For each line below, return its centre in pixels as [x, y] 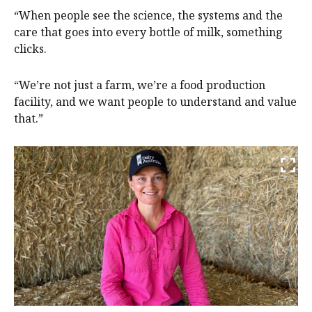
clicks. [30, 48]
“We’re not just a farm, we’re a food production [140, 85]
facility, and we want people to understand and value [155, 101]
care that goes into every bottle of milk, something [148, 32]
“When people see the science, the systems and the [148, 15]
